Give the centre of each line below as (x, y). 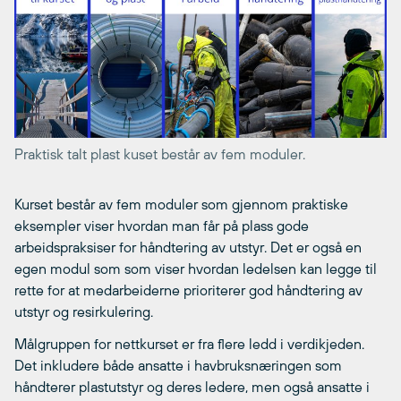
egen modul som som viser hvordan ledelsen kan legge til (196, 268)
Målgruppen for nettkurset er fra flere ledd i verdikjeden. (189, 343)
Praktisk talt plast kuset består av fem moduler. (160, 154)
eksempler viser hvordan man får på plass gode (162, 225)
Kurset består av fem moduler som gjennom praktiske (181, 204)
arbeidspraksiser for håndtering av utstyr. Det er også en (188, 247)
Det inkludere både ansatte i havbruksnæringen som (178, 365)
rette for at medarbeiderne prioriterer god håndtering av (188, 290)
